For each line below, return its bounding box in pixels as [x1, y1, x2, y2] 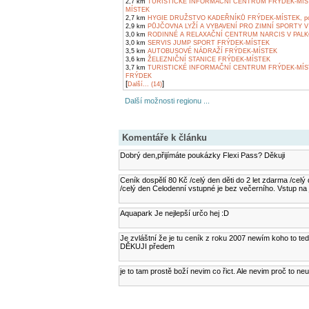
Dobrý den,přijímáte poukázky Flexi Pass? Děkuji [120, 151, 285, 159]
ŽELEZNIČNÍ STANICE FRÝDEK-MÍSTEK [146, 56, 270, 63]
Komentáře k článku [122, 132, 207, 143]
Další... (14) [128, 81, 162, 88]
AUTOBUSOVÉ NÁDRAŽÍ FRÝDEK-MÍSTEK [146, 48, 277, 54]
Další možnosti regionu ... [121, 97, 210, 105]
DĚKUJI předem [120, 242, 175, 250]
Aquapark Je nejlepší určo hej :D [120, 209, 229, 217]
